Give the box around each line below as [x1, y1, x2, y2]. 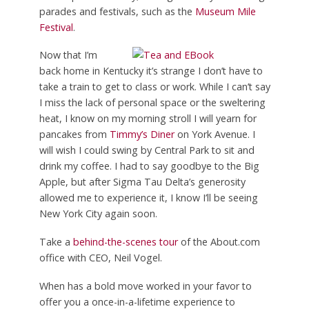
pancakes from [39, 128, 110, 141]
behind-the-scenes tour [72, 235, 178, 249]
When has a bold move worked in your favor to [39, 279, 252, 293]
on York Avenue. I [174, 128, 255, 141]
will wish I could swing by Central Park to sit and [39, 143, 255, 157]
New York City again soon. [39, 207, 157, 221]
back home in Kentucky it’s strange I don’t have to [39, 64, 263, 78]
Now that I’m [39, 48, 97, 62]
